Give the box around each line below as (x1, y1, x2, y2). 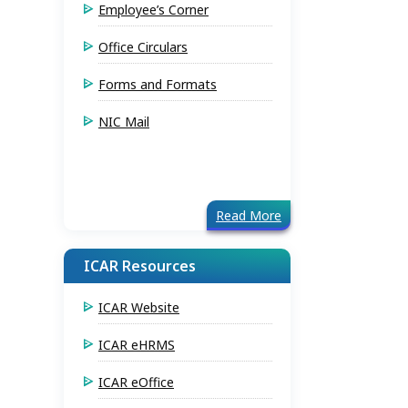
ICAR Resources (84, 256, 196, 276)
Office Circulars (98, 38, 188, 56)
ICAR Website (98, 299, 179, 316)
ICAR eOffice (98, 373, 174, 391)
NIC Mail (98, 113, 149, 130)
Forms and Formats (98, 76, 217, 93)
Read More (216, 207, 281, 224)
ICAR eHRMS (98, 336, 175, 353)
